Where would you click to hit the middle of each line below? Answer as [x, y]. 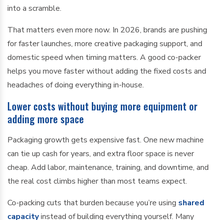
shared [191, 203]
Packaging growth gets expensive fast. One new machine [106, 140]
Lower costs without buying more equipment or [102, 106]
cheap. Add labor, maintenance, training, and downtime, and [108, 167]
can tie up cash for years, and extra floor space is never [101, 154]
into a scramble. [34, 8]
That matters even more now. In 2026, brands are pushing [107, 30]
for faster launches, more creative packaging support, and [105, 44]
